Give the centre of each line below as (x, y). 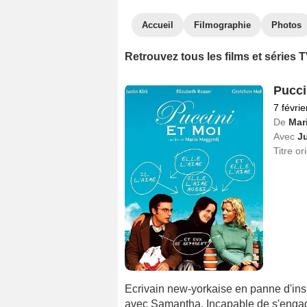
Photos (286, 25)
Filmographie (222, 25)
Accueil (158, 25)
